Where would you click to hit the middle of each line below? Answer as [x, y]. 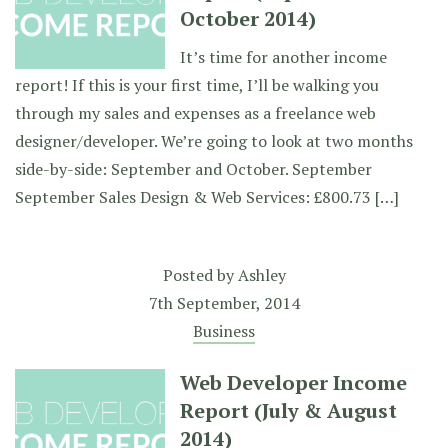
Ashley [261, 275]
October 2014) [248, 18]
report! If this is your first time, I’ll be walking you [197, 85]
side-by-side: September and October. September [193, 169]
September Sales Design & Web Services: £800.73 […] [207, 197]
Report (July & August [288, 410]
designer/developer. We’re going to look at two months [214, 141]
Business [224, 331]
